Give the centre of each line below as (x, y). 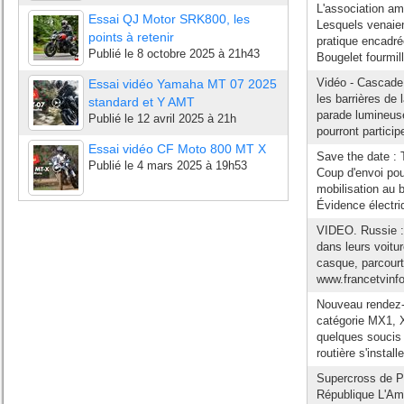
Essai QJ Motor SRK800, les (169, 19)
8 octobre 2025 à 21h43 (198, 54)
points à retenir (131, 37)
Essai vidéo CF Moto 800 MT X (177, 149)
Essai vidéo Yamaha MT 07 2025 (183, 84)
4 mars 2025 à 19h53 (192, 165)
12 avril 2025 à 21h (187, 119)
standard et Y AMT (142, 102)
